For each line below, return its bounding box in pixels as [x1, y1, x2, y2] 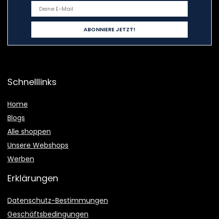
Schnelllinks [7, 76, 57, 88]
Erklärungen [7, 172, 58, 185]
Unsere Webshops [7, 140, 68, 151]
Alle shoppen [7, 127, 51, 137]
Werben [7, 154, 34, 164]
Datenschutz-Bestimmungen [7, 196, 108, 206]
